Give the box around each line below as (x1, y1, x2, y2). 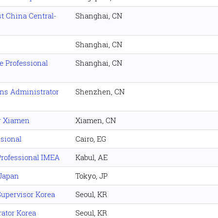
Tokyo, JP (75, 170, 108, 181)
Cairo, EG (75, 133, 106, 144)
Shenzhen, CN (75, 86, 125, 96)
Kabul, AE (75, 152, 108, 162)
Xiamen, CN (75, 115, 116, 125)
